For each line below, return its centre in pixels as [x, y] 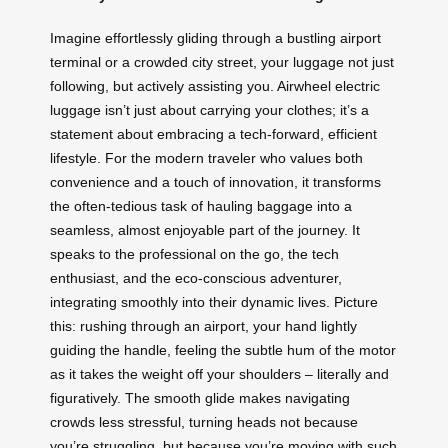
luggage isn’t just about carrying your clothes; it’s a [209, 109]
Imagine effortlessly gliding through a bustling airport [215, 37]
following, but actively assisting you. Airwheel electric [215, 85]
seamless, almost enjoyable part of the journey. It [205, 229]
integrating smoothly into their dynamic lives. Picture [214, 301]
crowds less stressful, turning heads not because [204, 421]
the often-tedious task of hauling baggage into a [201, 205]
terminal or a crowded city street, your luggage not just [222, 61]
